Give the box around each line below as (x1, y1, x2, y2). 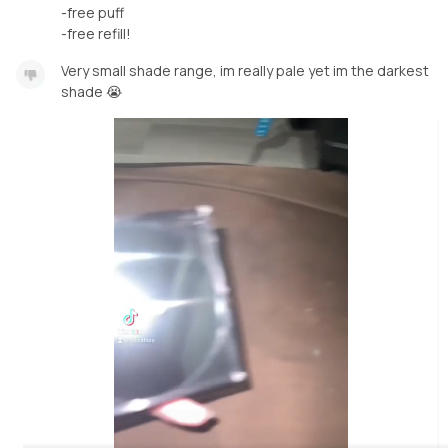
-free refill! (61, 23, 131, 43)
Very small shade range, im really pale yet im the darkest (61, 60, 429, 80)
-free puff (61, 2, 124, 22)
